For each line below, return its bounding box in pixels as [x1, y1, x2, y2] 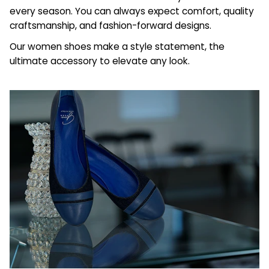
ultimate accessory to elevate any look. [10, 55, 190, 68]
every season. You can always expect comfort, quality [10, 4, 254, 17]
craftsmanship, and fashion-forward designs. [10, 19, 211, 32]
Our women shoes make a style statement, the [10, 40, 225, 53]
